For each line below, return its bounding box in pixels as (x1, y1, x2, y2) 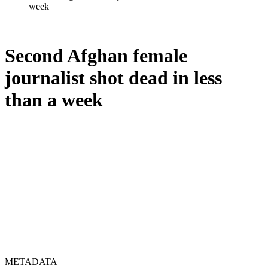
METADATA (5, 256, 57, 267)
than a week (5, 89, 103, 111)
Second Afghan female (5, 45, 187, 67)
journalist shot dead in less (5, 67, 222, 89)
